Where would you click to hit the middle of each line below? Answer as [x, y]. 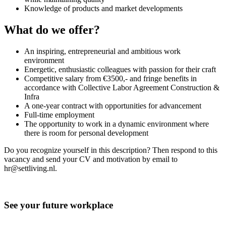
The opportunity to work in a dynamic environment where [117, 124]
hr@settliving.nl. [31, 168]
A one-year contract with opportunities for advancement [113, 106]
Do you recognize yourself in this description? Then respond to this [111, 150]
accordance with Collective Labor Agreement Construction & [122, 88]
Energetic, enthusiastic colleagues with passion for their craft [120, 70]
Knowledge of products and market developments [103, 9]
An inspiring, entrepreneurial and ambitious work [102, 51]
